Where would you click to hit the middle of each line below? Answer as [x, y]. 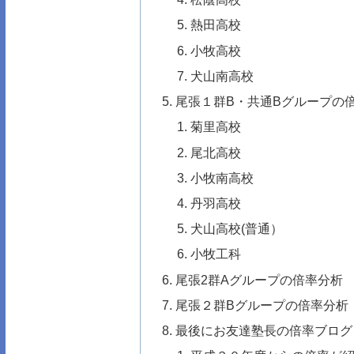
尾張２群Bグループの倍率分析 [262, 305]
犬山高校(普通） [237, 229]
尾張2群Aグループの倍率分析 [260, 279]
